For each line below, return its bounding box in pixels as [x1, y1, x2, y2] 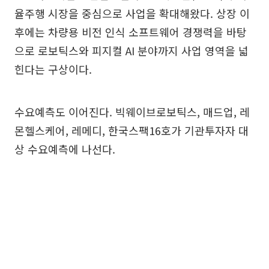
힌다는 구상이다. [14, 61, 92, 77]
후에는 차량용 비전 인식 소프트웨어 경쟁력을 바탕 [14, 23, 247, 40]
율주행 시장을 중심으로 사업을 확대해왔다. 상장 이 [14, 5, 250, 21]
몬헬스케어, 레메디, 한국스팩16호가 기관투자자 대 [14, 122, 249, 138]
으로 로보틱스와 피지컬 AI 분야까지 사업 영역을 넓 [14, 42, 249, 58]
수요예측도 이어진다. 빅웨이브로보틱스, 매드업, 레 [14, 103, 250, 119]
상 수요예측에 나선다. [14, 141, 115, 157]
